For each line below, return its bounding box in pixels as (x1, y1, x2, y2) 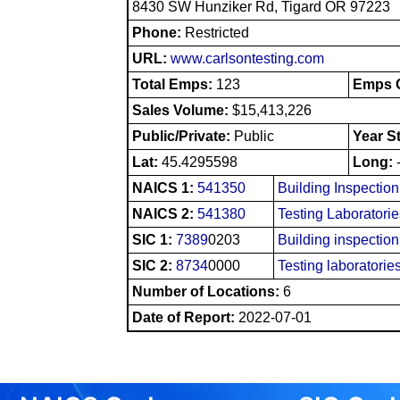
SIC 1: (132, 231, 176, 247)
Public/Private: (132, 128, 234, 144)
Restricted (185, 24, 249, 40)
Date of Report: (132, 309, 235, 325)
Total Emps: (132, 76, 216, 92)
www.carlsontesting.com (171, 50, 324, 66)
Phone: (132, 24, 185, 40)
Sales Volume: (132, 102, 232, 118)
